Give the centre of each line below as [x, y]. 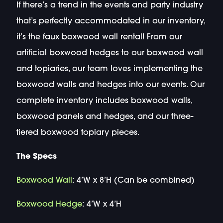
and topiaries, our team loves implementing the [109, 69]
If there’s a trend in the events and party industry [110, 5]
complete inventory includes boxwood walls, [104, 101]
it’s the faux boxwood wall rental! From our [99, 37]
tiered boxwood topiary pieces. [78, 133]
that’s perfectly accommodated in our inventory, [111, 21]
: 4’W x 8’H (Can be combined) [133, 180]
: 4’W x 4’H [102, 204]
